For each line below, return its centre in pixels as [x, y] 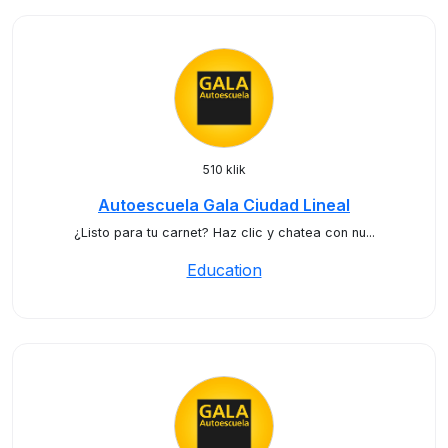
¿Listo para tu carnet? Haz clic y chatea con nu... [224, 232]
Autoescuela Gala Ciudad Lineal [224, 205]
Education [224, 270]
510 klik [224, 169]
